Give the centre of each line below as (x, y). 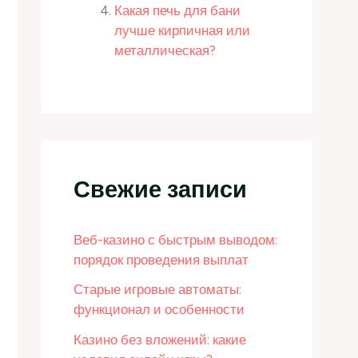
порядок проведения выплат (161, 259)
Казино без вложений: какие (160, 340)
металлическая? (165, 51)
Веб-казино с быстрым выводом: (175, 239)
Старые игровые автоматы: (157, 290)
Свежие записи (160, 189)
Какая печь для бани (177, 11)
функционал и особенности (159, 310)
